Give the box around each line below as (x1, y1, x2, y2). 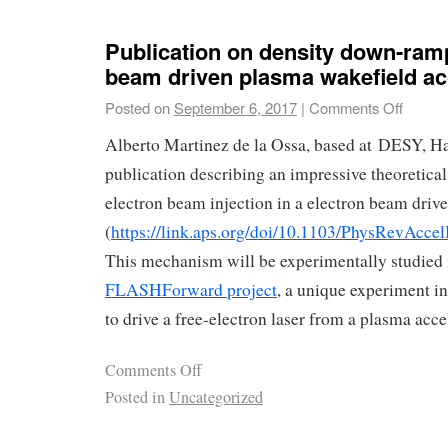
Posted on (105, 96, 170, 118)
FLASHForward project (105, 277, 277, 301)
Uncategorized (169, 385, 263, 408)
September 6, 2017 (174, 96, 297, 118)
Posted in (105, 385, 165, 408)
